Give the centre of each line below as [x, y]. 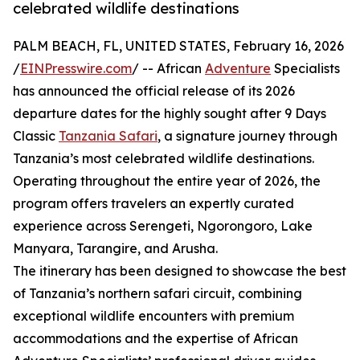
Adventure [238, 69]
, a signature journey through [247, 136]
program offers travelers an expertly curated [153, 204]
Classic [36, 136]
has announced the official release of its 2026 [154, 91]
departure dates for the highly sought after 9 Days [170, 114]
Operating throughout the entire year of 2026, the [167, 181]
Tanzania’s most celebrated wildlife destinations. [164, 159]
